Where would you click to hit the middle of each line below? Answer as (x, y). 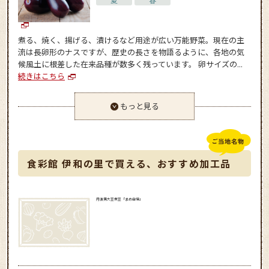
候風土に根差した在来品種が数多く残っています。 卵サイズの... (130, 64)
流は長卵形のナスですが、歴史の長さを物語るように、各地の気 (131, 52)
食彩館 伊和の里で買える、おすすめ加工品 (129, 163)
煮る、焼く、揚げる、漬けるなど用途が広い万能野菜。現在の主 (131, 40)
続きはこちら (41, 76)
